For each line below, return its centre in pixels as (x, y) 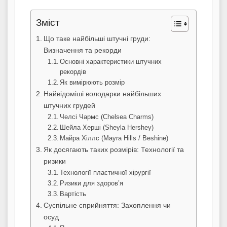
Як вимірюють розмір (92, 83)
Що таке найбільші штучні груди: (97, 39)
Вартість (73, 194)
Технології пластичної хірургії (106, 173)
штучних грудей (69, 106)
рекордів (73, 72)
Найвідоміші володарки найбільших (102, 94)
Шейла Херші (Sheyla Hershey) (107, 128)
